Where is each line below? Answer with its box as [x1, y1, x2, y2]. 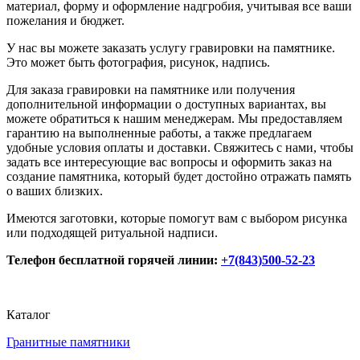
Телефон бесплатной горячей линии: [6, 253, 221, 268]
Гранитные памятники [6, 335, 130, 350]
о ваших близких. [6, 184, 103, 198]
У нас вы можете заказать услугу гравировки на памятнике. [6, 41, 335, 55]
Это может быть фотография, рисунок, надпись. [6, 55, 270, 70]
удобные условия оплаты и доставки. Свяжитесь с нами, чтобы [6, 141, 354, 155]
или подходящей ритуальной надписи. [6, 226, 218, 240]
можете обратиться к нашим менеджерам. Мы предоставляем [6, 112, 342, 126]
